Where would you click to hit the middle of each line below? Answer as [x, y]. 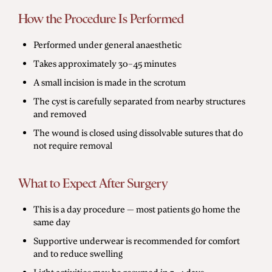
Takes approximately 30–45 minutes [105, 63]
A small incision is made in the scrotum [110, 82]
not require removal [73, 145]
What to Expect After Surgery [93, 183]
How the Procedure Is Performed [101, 18]
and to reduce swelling [78, 253]
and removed [60, 113]
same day [52, 221]
